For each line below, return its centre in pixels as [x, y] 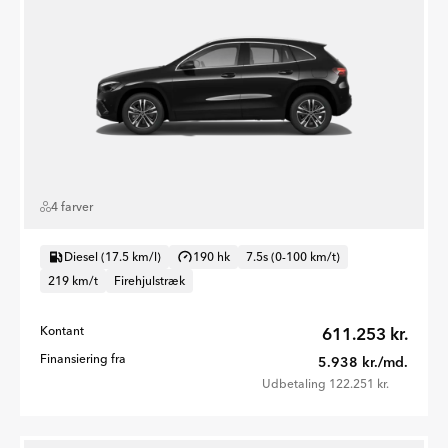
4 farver [72, 206]
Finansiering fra [83, 358]
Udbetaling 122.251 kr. [325, 383]
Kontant [62, 330]
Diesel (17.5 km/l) [112, 256]
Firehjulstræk [149, 280]
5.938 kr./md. [363, 361]
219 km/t [73, 280]
